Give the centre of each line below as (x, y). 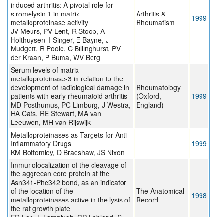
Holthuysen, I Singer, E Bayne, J (60, 40)
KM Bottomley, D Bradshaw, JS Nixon (68, 152)
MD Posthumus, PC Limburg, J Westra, (71, 105)
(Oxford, (149, 96)
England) (150, 105)
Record (147, 200)
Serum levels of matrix (45, 70)
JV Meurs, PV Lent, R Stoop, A (58, 31)
